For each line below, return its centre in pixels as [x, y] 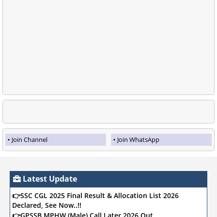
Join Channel [30, 139]
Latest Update [49, 178]
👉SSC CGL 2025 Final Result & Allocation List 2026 [95, 195]
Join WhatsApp [138, 139]
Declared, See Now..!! [47, 205]
